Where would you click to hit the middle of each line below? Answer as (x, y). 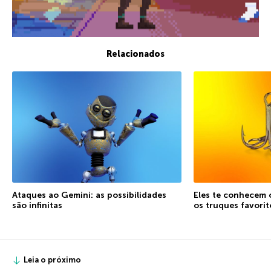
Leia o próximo (52, 260)
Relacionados (135, 54)
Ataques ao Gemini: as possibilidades (89, 195)
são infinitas (37, 206)
